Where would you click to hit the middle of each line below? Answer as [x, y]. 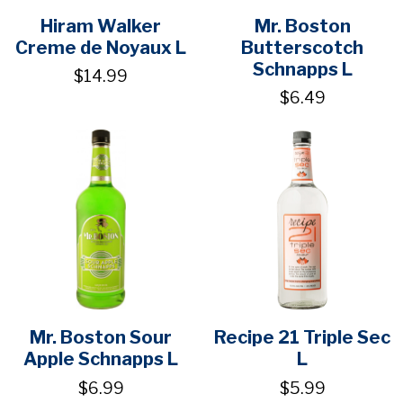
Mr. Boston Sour [101, 338]
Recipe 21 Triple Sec [302, 338]
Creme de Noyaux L [101, 47]
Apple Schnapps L [101, 359]
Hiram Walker [101, 26]
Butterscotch [302, 47]
